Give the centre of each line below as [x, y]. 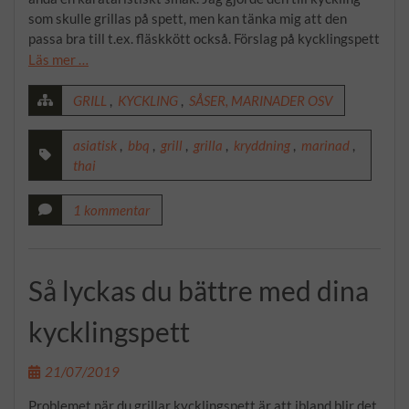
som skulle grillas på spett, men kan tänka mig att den [188, 18]
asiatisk [95, 145]
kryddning [262, 145]
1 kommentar [111, 210]
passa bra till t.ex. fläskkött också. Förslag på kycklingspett [204, 38]
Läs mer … [58, 59]
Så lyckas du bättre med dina [199, 290]
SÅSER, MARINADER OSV [261, 100]
